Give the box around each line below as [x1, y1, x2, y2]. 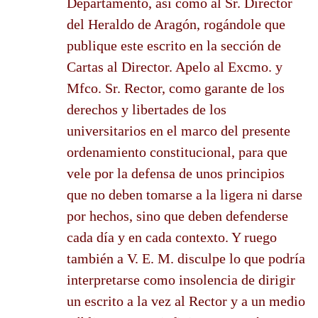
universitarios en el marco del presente [67, 122, 290, 138]
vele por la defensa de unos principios [67, 165, 285, 181]
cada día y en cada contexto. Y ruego [67, 229, 277, 245]
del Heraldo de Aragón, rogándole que [67, 16, 285, 32]
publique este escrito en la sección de [67, 37, 281, 53]
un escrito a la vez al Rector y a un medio [67, 292, 305, 309]
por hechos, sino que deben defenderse [67, 207, 288, 224]
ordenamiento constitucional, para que [67, 143, 287, 160]
